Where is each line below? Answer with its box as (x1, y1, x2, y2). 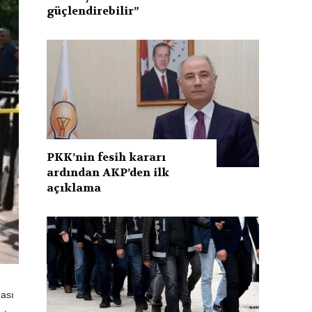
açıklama (47, 180, 102, 195)
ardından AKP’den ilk (47, 164, 170, 180)
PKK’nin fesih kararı (47, 149, 166, 164)
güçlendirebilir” (47, 3, 140, 18)
